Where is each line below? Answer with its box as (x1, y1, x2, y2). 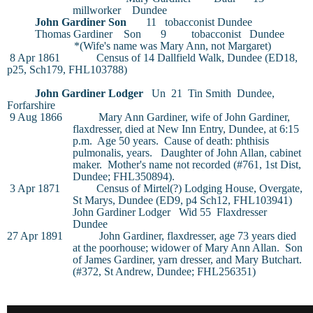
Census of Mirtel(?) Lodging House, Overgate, (96, 182, 303, 194)
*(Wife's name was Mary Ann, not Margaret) (74, 39, 271, 52)
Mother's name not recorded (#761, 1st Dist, (108, 158, 302, 170)
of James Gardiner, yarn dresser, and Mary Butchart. (73, 253, 303, 265)
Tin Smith (188, 87, 231, 99)
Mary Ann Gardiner (99, 110, 185, 123)
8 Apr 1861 (10, 51, 60, 64)
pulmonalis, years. (73, 146, 153, 159)
